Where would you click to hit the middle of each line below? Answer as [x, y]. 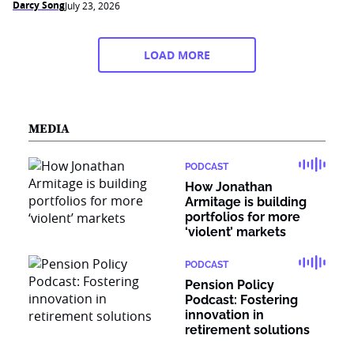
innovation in [224, 315]
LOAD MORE [177, 55]
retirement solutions [247, 330]
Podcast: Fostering [241, 300]
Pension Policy [230, 285]
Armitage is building [246, 202]
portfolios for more [243, 217]
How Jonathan [229, 187]
